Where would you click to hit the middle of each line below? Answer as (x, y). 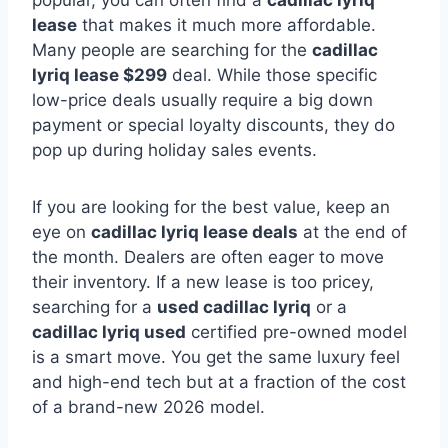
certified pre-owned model (296, 332)
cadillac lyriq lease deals (194, 232)
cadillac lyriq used (109, 332)
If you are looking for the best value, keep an (211, 207)
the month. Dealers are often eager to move (208, 257)
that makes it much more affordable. (226, 25)
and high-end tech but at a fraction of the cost (219, 382)
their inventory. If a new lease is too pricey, (203, 282)
